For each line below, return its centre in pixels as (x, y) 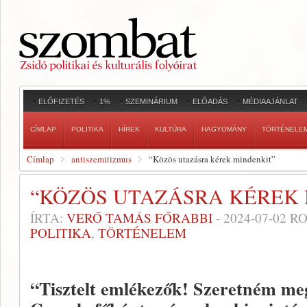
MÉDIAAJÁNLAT (270, 101)
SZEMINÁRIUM (151, 101)
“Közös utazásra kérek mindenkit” (212, 159)
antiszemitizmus (101, 159)
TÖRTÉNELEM (142, 233)
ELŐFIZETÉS (61, 101)
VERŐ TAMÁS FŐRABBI (139, 218)
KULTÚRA (171, 129)
